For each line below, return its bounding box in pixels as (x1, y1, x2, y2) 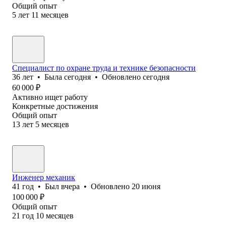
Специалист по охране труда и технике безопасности (12, 63, 196, 72)
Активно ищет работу (12, 92, 88, 101)
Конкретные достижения (12, 101, 98, 110)
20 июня (132, 182, 160, 191)
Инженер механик (12, 173, 75, 182)
